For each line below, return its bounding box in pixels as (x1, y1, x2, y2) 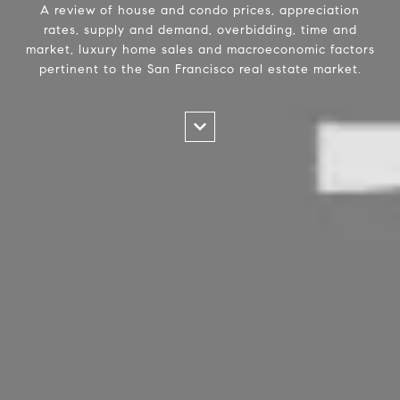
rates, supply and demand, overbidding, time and (43, 21, 357, 37)
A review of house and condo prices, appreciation (40, 2, 360, 18)
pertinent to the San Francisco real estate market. (38, 61, 362, 77)
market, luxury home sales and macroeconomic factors (25, 41, 375, 57)
